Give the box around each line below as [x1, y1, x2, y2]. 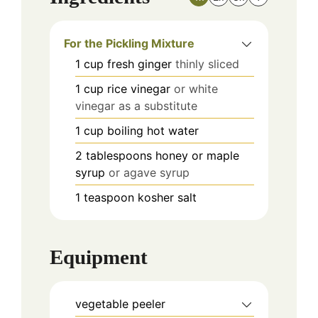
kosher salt [138, 190, 197, 204]
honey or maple [155, 148, 239, 163]
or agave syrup [109, 165, 190, 180]
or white [174, 81, 218, 96]
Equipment [50, 246, 148, 269]
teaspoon [84, 190, 134, 204]
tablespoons [86, 148, 152, 163]
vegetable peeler [75, 297, 165, 312]
